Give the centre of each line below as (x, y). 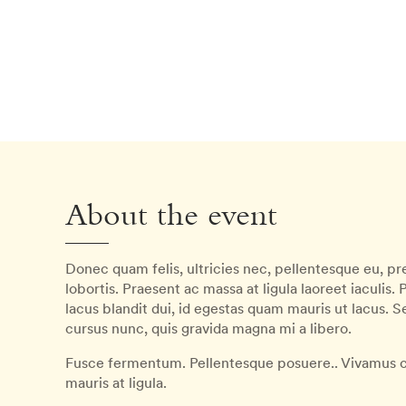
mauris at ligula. (116, 382)
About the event (171, 217)
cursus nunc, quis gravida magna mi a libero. (208, 328)
